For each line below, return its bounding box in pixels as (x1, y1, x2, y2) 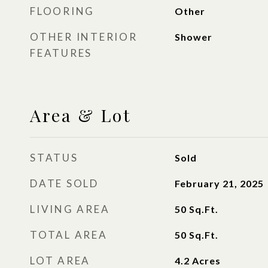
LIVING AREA (30, 203, 110, 215)
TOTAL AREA (30, 229, 108, 241)
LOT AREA (30, 254, 90, 267)
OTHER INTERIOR (30, 31, 138, 43)
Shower (174, 31, 212, 42)
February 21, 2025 (174, 178, 264, 189)
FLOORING (30, 5, 95, 17)
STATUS (30, 151, 78, 164)
